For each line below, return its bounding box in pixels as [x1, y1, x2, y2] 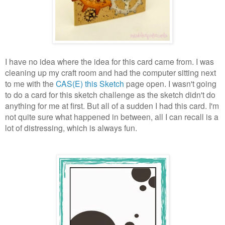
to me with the [5, 77, 56, 89]
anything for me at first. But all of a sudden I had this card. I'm [5, 99, 219, 111]
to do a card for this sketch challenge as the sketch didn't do [5, 88, 215, 100]
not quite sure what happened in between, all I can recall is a [5, 110, 218, 122]
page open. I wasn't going [124, 77, 216, 89]
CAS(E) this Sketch [56, 77, 124, 89]
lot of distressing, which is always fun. [5, 122, 137, 133]
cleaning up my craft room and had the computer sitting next [5, 66, 216, 78]
